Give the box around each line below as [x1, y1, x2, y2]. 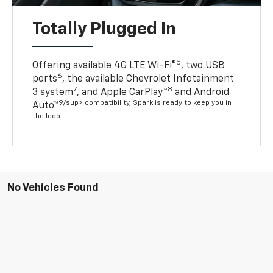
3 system [32, 88, 74, 98]
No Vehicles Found [7, 183, 99, 194]
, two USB [181, 61, 225, 71]
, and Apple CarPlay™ [77, 88, 168, 98]
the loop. [32, 113, 63, 121]
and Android [172, 88, 230, 98]
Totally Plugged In [32, 21, 177, 38]
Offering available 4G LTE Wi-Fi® [32, 61, 177, 71]
